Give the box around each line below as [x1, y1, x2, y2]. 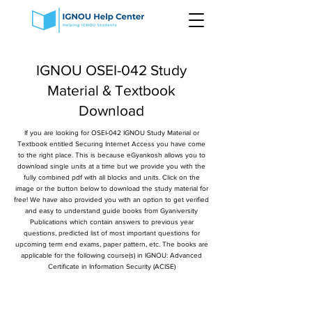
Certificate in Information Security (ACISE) [47, 263, 175, 270]
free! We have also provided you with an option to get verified [14, 196, 209, 203]
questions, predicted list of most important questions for [23, 229, 200, 237]
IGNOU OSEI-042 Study [36, 62, 187, 78]
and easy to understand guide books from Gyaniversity [25, 207, 198, 214]
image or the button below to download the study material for [15, 185, 208, 192]
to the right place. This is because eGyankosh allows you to [17, 151, 205, 159]
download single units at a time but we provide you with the [17, 162, 205, 170]
